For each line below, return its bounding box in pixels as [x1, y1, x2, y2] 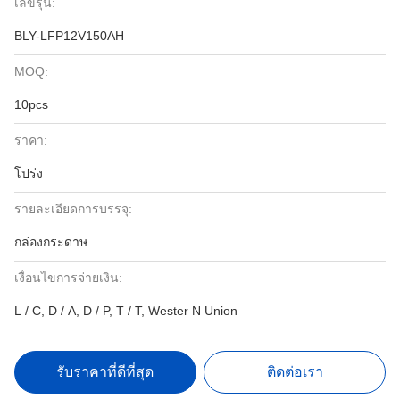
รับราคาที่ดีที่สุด [56, 364, 154, 379]
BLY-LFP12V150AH [14, 29, 124, 43]
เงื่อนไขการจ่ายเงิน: [14, 271, 122, 285]
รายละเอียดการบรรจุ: [14, 202, 132, 216]
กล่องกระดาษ [14, 235, 87, 249]
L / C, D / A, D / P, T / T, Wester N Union [14, 304, 237, 318]
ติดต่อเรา [266, 364, 323, 379]
